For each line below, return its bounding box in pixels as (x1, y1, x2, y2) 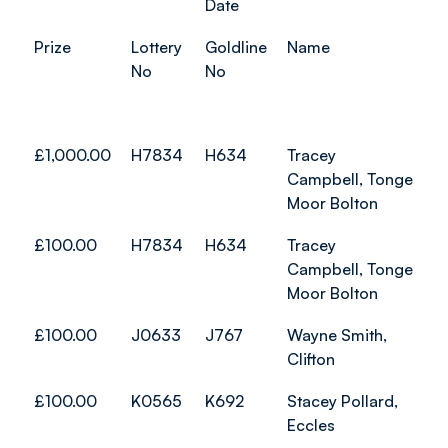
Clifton (287, 349, 335, 369)
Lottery (131, 37, 182, 57)
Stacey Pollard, (287, 391, 398, 411)
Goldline (205, 37, 267, 57)
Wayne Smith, (287, 325, 387, 345)
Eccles (287, 415, 335, 435)
